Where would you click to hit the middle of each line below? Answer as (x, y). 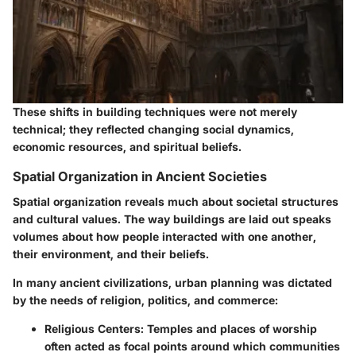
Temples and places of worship (230, 329)
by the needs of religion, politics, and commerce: (145, 300)
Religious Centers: (94, 329)
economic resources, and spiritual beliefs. (127, 146)
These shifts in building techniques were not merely (155, 111)
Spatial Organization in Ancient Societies (140, 176)
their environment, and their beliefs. (111, 254)
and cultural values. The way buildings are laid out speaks (172, 219)
